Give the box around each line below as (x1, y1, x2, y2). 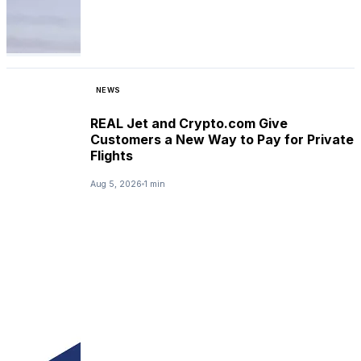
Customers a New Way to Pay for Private (90, 131, 354, 147)
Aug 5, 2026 (90, 178, 142, 189)
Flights (90, 147, 133, 164)
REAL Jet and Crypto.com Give (90, 114, 288, 131)
